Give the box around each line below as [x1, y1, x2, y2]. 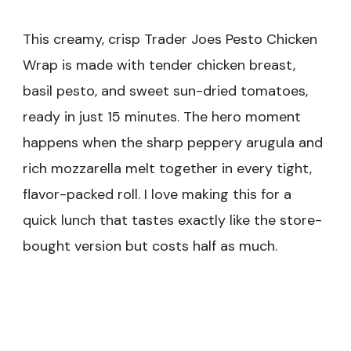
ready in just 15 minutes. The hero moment [23, 107, 301, 127]
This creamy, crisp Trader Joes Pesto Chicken [23, 30, 317, 49]
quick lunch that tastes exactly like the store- [23, 211, 322, 230]
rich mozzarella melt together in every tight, [23, 159, 312, 179]
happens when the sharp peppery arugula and [23, 133, 323, 153]
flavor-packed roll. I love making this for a [23, 185, 291, 204]
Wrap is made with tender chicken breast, [23, 56, 295, 75]
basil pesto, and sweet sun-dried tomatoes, [23, 81, 308, 101]
